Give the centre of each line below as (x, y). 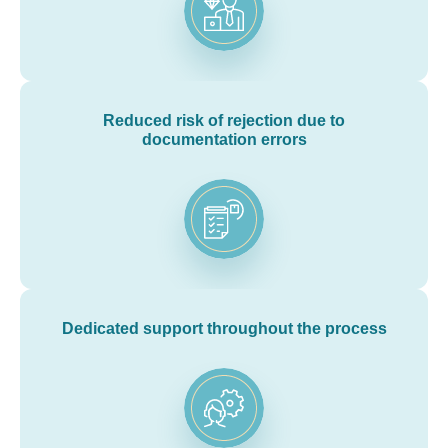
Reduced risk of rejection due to (224, 120)
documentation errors (224, 139)
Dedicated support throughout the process (224, 328)
